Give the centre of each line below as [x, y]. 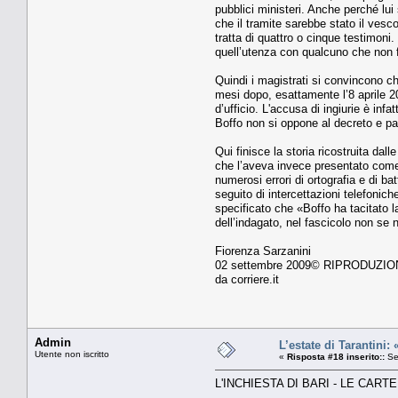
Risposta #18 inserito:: [336, 356]
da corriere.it [247, 279]
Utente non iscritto [72, 354]
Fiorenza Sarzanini [263, 251]
